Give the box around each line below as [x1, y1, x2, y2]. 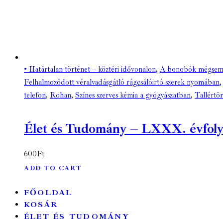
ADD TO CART [24, 164, 82, 172]
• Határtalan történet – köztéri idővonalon [24, 65, 156, 75]
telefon [24, 91, 46, 101]
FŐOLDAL [24, 188, 73, 198]
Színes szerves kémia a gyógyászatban [75, 91, 191, 101]
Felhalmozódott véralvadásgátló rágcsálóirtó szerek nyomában [24, 78, 220, 88]
